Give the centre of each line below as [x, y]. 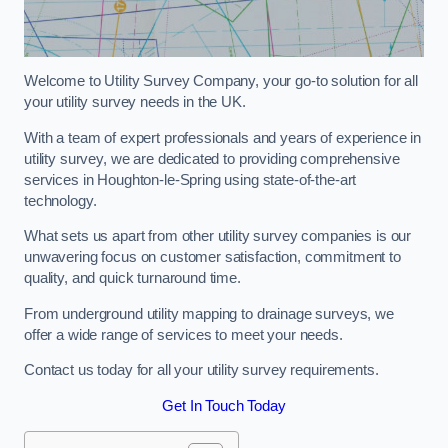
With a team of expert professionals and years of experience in [222, 137]
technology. [60, 200]
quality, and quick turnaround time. [132, 278]
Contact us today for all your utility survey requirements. [201, 370]
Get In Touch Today [224, 405]
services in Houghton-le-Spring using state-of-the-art [190, 179]
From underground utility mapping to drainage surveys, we [209, 313]
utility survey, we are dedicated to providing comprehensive [212, 158]
